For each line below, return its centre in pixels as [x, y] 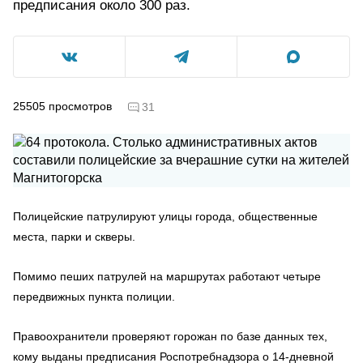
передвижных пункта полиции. [94, 296]
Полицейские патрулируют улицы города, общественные [165, 216]
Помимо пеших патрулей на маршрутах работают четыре [167, 276]
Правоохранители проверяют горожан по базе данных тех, [170, 336]
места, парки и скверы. [74, 236]
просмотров [80, 106]
